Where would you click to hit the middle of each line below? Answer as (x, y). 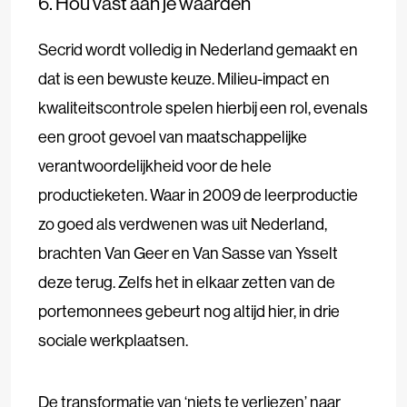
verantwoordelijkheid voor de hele (155, 165)
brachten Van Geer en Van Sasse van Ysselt (188, 253)
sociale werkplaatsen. (113, 340)
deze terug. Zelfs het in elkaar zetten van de (187, 282)
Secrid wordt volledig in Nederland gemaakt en (198, 49)
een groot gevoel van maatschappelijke (173, 136)
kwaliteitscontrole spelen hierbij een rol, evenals (203, 107)
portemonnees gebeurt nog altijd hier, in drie (189, 311)
